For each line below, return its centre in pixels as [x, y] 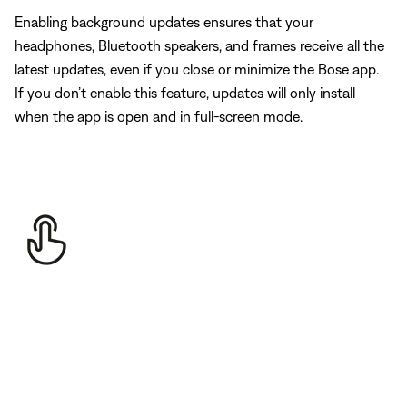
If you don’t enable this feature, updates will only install [185, 93]
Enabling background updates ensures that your [164, 22]
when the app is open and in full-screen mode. [159, 117]
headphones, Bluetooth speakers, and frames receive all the [199, 46]
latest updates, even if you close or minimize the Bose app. [197, 69]
